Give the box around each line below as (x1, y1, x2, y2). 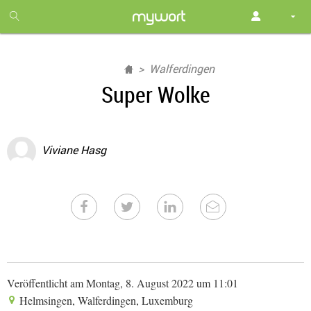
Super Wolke (101, 79, 210, 109)
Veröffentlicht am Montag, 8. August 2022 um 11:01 (7, 276, 238, 290)
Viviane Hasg (42, 142, 106, 158)
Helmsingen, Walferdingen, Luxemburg (17, 293, 193, 308)
